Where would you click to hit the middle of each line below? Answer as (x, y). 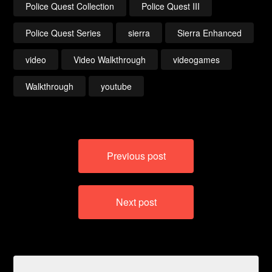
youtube (117, 86)
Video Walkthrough (110, 59)
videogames (197, 59)
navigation (52, 162)
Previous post (136, 156)
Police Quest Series (63, 33)
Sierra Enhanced (210, 33)
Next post (136, 202)
